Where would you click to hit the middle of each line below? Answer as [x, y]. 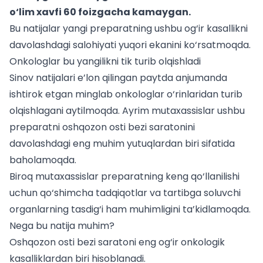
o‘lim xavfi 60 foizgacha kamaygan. [100, 12]
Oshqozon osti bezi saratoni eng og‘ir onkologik [117, 242]
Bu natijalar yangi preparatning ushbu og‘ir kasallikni [129, 28]
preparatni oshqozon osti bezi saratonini [102, 127]
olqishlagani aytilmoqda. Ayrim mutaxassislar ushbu [127, 111]
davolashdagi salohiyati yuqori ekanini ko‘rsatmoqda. [130, 45]
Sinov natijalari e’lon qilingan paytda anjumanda [118, 78]
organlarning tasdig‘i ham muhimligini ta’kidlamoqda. [130, 209]
